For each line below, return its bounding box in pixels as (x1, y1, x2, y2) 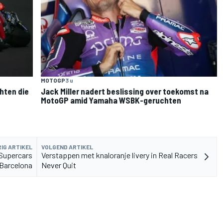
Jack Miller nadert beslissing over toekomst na (41, 86, 209, 96)
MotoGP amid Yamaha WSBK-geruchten (41, 95, 181, 105)
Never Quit (41, 160, 76, 170)
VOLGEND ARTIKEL (41, 143, 93, 150)
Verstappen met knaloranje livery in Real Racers (41, 150, 198, 160)
